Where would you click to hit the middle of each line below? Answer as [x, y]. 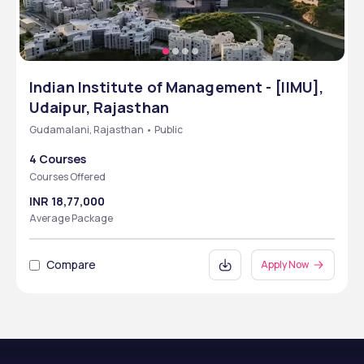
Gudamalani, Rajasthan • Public [106, 130]
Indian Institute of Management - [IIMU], [177, 87]
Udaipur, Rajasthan [99, 107]
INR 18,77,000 [67, 201]
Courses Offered [67, 177]
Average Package [71, 218]
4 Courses [58, 159]
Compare [71, 264]
